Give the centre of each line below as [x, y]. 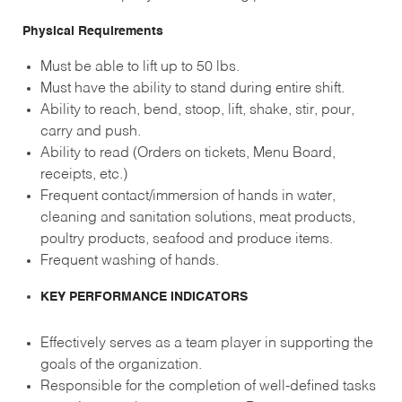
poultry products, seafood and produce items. [186, 239]
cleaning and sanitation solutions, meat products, [197, 218]
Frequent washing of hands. [129, 261]
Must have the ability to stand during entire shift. [192, 88]
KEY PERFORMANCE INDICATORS [144, 297]
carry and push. [90, 131]
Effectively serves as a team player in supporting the [206, 343]
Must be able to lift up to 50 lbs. [140, 67]
